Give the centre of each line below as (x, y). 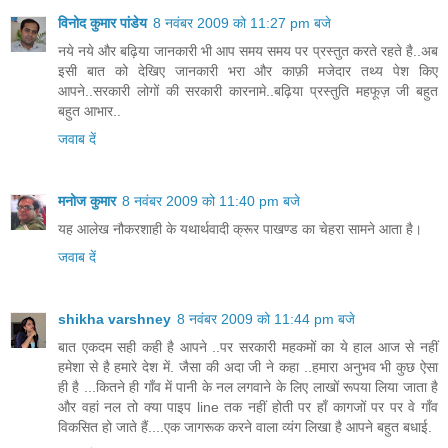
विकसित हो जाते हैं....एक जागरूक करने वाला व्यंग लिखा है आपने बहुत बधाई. (245, 426)
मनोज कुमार (87, 200)
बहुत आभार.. (89, 110)
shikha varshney (114, 318)
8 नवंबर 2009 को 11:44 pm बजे (266, 318)
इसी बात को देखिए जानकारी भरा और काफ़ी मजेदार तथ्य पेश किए (248, 70)
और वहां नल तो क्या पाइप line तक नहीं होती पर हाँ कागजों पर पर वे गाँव (248, 406)
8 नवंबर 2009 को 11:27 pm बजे (242, 22)
